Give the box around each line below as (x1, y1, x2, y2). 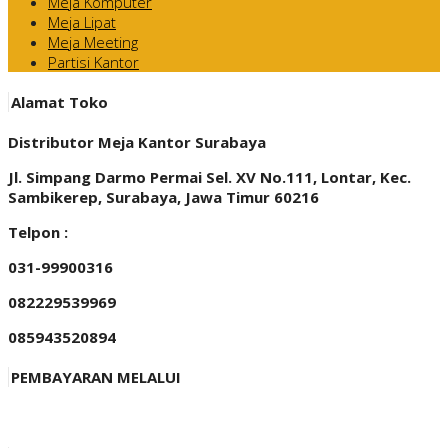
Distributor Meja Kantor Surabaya (8, 132, 266, 153)
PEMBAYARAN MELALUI (11, 366, 181, 387)
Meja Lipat (48, 12, 116, 33)
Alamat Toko (11, 92, 108, 113)
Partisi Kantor (48, 52, 139, 73)
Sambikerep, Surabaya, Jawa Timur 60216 (8, 187, 319, 208)
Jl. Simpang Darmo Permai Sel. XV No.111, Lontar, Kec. (8, 167, 411, 188)
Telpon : (8, 222, 68, 243)
